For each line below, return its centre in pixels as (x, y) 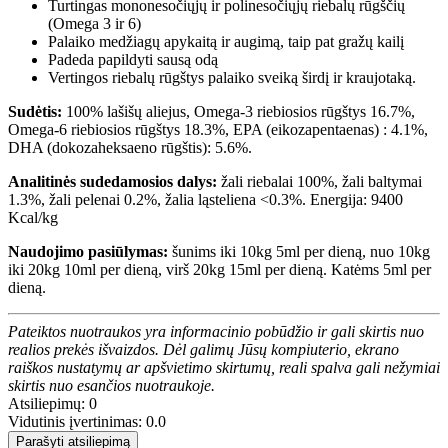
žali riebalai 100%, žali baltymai (321, 181)
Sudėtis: (35, 111)
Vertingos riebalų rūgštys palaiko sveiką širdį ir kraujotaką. (232, 77)
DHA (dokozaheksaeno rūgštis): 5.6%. (130, 147)
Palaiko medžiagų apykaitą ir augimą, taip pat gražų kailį (226, 41)
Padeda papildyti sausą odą (133, 59)
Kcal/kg (33, 217)
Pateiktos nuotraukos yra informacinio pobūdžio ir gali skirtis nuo (216, 331)
